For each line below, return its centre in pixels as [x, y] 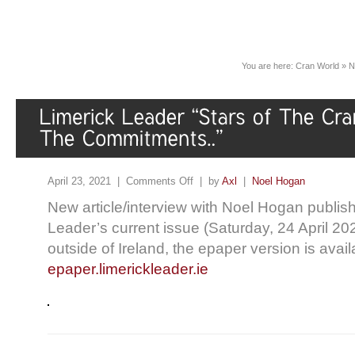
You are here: [269, 66]
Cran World [317, 66]
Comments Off [160, 181]
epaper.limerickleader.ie [128, 269]
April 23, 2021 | [87, 181]
